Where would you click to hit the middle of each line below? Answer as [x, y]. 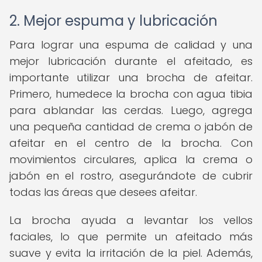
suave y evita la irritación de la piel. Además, [131, 253]
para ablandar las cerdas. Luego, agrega [131, 110]
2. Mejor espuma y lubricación [113, 21]
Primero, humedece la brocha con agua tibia [131, 94]
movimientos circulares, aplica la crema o [131, 159]
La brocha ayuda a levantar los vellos [131, 220]
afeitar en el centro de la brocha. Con [131, 143]
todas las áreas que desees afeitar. [103, 192]
